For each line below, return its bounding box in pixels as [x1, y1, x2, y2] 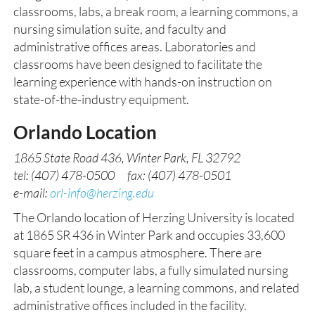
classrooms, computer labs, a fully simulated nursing [13, 262, 288, 278]
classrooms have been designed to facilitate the [13, 56, 262, 72]
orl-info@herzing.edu [50, 185, 154, 200]
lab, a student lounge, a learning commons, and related [13, 280, 300, 295]
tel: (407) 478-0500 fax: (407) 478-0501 [13, 167, 231, 183]
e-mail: [13, 185, 50, 200]
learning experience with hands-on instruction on [13, 74, 272, 89]
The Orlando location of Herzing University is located [13, 210, 295, 225]
